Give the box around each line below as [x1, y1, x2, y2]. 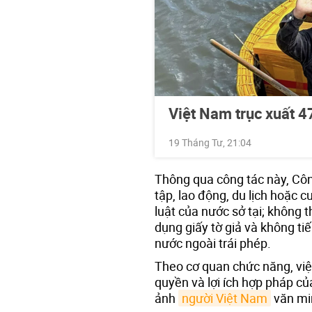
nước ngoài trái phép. [155, 234, 271, 251]
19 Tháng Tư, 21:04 [169, 135, 251, 149]
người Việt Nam [182, 289, 267, 306]
